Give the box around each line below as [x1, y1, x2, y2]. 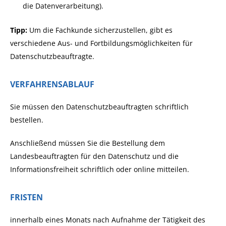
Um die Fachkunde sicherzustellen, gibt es [27, 25, 173, 35]
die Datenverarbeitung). [23, 1, 104, 11]
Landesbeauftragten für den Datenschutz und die [10, 151, 179, 161]
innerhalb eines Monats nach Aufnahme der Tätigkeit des [10, 215, 205, 224]
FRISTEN [10, 192, 43, 203]
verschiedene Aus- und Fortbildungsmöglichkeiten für [10, 38, 193, 48]
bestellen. [10, 115, 43, 125]
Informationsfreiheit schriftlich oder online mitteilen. [10, 164, 189, 174]
